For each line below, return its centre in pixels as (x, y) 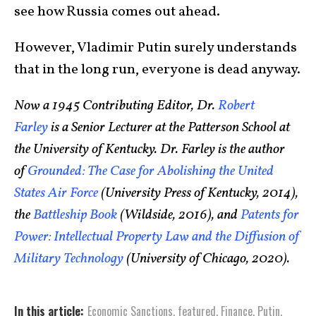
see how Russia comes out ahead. (117, 12)
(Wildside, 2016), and (179, 215)
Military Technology (69, 259)
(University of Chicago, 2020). (207, 259)
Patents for (270, 215)
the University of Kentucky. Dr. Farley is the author (150, 150)
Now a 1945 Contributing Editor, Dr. (116, 106)
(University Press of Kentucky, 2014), (198, 193)
